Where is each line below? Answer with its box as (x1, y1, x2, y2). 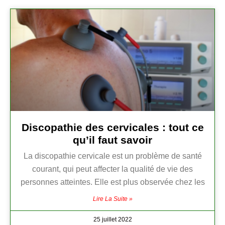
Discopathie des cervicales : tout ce (21, 122, 204, 134)
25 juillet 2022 (93, 216, 132, 223)
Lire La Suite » (92, 195, 133, 203)
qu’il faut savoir (73, 134, 152, 146)
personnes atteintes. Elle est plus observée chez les (20, 178, 205, 187)
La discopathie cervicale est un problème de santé (23, 152, 202, 161)
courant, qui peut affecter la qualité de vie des (32, 165, 193, 174)
